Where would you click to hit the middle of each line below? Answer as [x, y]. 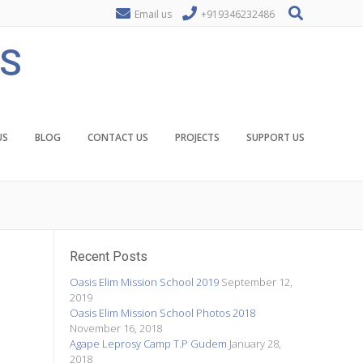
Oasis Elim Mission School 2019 [145, 282]
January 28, [256, 343]
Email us [153, 14]
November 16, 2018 [116, 328]
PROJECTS [197, 137]
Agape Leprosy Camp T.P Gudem [149, 343]
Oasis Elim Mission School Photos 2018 [163, 312]
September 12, [257, 282]
